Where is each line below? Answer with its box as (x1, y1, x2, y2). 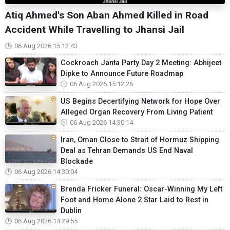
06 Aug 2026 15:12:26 (70, 80, 133, 88)
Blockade (61, 157, 93, 166)
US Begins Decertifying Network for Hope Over (61, 97, 220, 106)
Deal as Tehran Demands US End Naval (61, 146, 193, 155)
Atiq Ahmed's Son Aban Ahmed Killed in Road (5, 9, 208, 21)
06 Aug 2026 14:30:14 (70, 119, 133, 127)
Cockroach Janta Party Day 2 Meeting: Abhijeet (61, 59, 221, 68)
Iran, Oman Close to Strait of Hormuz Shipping (61, 135, 219, 144)
